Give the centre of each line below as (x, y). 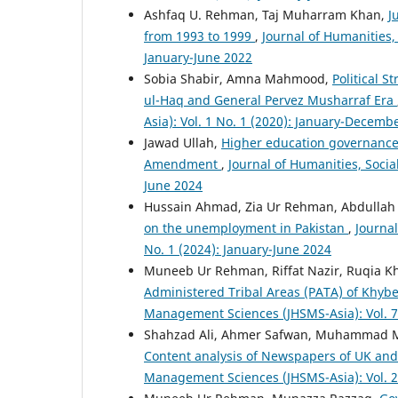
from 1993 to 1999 (199, 36)
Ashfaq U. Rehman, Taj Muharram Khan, (266, 15)
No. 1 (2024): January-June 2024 (238, 250)
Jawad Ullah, (183, 143)
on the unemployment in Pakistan (246, 228)
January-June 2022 (198, 58)
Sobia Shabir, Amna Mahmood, (238, 79)
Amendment (183, 164)
